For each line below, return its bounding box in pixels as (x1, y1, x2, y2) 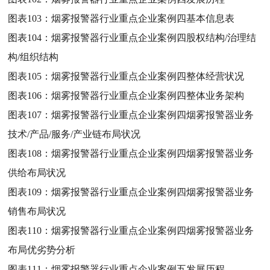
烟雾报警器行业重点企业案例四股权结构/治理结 (51, 32, 257, 43)
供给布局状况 (8, 167, 66, 178)
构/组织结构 (8, 51, 59, 62)
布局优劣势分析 (8, 244, 76, 255)
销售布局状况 (8, 206, 66, 216)
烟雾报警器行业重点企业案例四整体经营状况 (51, 71, 245, 81)
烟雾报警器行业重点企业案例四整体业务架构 (51, 90, 245, 101)
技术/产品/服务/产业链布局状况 (8, 128, 141, 139)
